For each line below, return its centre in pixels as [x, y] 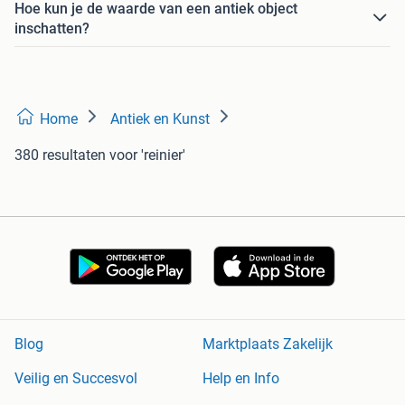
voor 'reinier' [147, 155]
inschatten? [52, 28]
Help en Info [241, 379]
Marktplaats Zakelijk [268, 344]
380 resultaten [60, 155]
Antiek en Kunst [160, 118]
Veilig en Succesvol [76, 379]
